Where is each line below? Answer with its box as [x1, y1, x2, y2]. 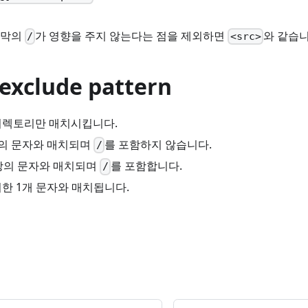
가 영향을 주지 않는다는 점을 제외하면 [35, 27, 228, 43]
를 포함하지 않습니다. [104, 136, 212, 152]
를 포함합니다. [110, 158, 182, 174]
